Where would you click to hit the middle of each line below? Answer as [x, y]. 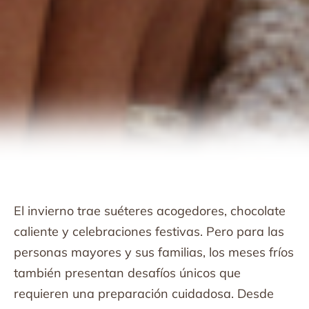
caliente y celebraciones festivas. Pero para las [149, 231]
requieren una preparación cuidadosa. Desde [144, 293]
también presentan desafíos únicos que [127, 273]
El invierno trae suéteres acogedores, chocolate [150, 211]
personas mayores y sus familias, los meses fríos [154, 252]
